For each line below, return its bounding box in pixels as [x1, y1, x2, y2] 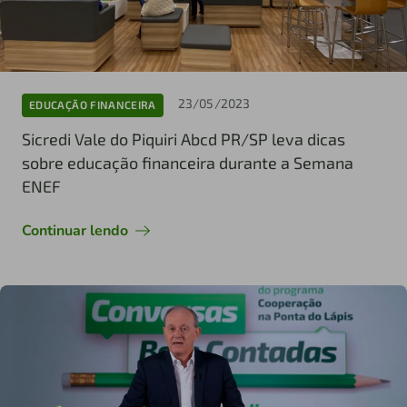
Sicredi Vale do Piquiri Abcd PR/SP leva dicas [22, 128, 345, 149]
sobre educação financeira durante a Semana [22, 152, 353, 173]
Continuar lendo [22, 220, 128, 241]
